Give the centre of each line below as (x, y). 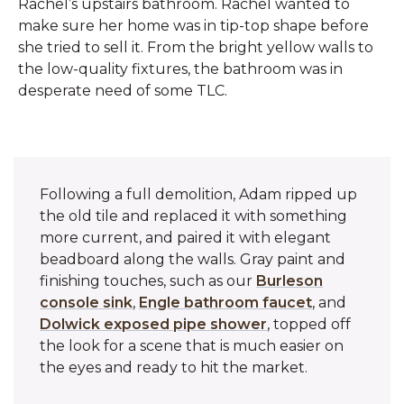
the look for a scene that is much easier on (192, 346)
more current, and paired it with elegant (186, 238)
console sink (87, 303)
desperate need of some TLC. (123, 91)
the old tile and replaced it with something (194, 216)
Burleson (290, 281)
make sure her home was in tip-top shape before (193, 26)
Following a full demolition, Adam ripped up (199, 194)
